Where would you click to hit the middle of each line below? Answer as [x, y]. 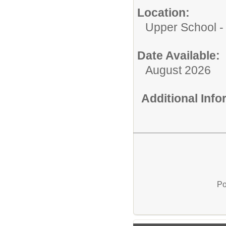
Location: [163, 12]
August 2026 [178, 70]
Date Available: [179, 55]
